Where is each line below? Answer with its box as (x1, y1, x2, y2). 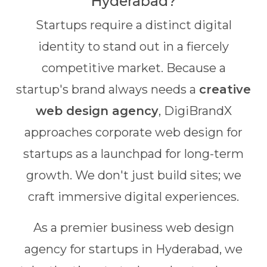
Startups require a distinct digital (35, 18, 232, 32)
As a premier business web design (33, 221, 234, 235)
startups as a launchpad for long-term (23, 147, 244, 161)
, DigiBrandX (158, 104, 232, 118)
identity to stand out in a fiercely (38, 39, 229, 54)
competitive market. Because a (41, 61, 226, 75)
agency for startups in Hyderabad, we (24, 242, 243, 256)
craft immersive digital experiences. (28, 190, 239, 204)
